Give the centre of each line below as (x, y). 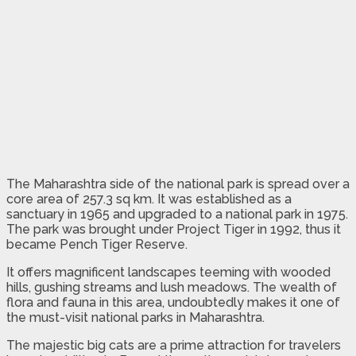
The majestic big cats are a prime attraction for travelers (174, 345)
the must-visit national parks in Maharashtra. (135, 317)
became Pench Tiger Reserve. (97, 244)
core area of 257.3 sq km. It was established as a (149, 199)
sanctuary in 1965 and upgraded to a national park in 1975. (177, 214)
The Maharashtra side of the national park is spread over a (178, 184)
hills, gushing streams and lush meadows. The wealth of (172, 287)
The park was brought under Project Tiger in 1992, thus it (174, 229)
